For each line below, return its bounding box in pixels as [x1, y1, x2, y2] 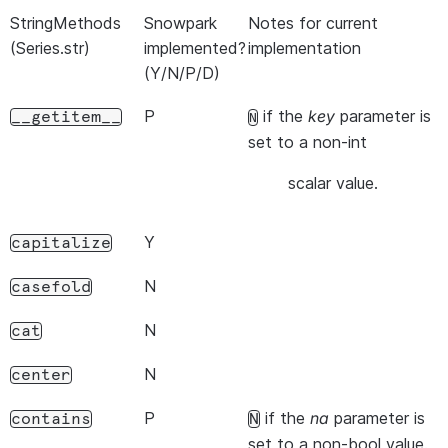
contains [11, 411, 91, 427]
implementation [248, 38, 361, 58]
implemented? [144, 38, 246, 58]
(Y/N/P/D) [144, 63, 220, 83]
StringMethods [10, 13, 121, 33]
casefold [11, 279, 91, 295]
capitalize [11, 235, 111, 251]
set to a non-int [248, 132, 367, 152]
